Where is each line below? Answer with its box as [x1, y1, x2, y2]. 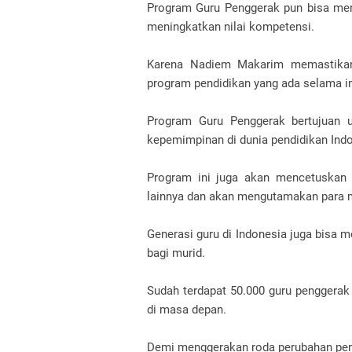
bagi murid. [147, 246, 205, 260]
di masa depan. [147, 302, 226, 317]
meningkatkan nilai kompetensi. [147, 20, 314, 34]
